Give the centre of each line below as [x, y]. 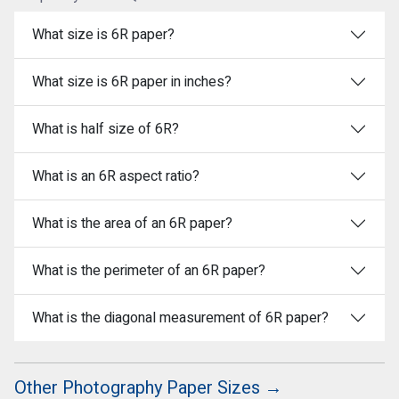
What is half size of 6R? [106, 130]
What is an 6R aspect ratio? [116, 177]
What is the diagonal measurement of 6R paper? [180, 318]
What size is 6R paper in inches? [132, 82]
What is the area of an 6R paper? [132, 224]
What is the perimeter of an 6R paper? [149, 271]
